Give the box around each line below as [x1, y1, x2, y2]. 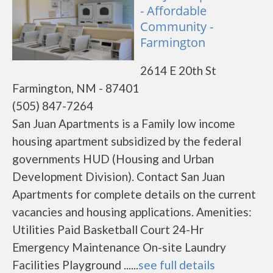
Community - [140, 18, 213, 35]
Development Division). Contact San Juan [12, 169, 225, 183]
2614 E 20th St [140, 63, 216, 77]
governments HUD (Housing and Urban [12, 152, 214, 166]
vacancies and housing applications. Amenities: [12, 205, 252, 219]
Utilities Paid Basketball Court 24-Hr [12, 222, 204, 236]
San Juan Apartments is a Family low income [12, 116, 235, 130]
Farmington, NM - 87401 [12, 81, 139, 95]
